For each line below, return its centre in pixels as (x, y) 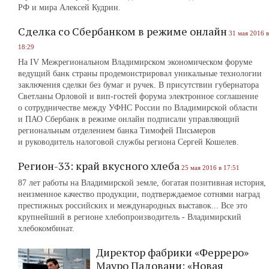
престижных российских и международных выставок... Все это (133, 206)
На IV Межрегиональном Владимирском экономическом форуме (135, 62)
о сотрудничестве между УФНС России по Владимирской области (138, 108)
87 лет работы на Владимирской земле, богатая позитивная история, (142, 183)
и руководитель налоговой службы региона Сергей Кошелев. (128, 142)
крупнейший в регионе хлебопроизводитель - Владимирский (130, 217)
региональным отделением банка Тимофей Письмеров (117, 131)
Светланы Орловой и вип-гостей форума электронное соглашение (138, 96)
